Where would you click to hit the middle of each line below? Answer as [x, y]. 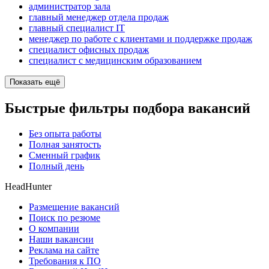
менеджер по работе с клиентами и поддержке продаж [141, 39]
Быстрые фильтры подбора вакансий [128, 108]
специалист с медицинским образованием [115, 61]
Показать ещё [35, 82]
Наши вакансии [61, 239]
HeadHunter [28, 186]
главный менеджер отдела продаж [99, 17]
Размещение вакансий [74, 207]
